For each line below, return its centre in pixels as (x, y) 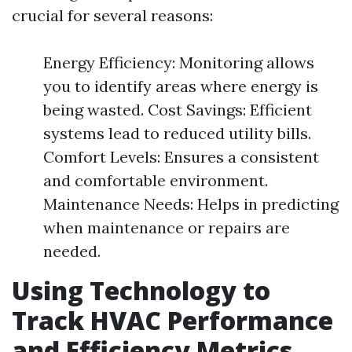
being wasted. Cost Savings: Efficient (178, 110)
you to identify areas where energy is (181, 86)
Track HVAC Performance (172, 320)
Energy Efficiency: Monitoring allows (179, 62)
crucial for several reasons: (112, 15)
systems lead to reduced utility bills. (177, 133)
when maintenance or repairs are (167, 227)
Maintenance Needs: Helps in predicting (191, 204)
